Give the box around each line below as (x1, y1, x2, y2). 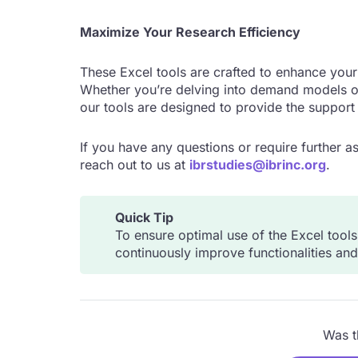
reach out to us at (79, 157, 189, 173)
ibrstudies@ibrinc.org (189, 157, 326, 173)
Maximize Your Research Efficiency (79, 24, 300, 40)
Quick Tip (114, 209, 173, 225)
